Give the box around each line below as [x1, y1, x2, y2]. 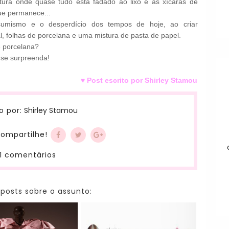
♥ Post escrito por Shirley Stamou [81, 76, 198, 85]
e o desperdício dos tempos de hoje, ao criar [31, 20, 198, 29]
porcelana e [38, 31, 77, 40]
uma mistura [78, 31, 119, 40]
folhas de [6, 31, 36, 40]
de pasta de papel [121, 31, 179, 40]
